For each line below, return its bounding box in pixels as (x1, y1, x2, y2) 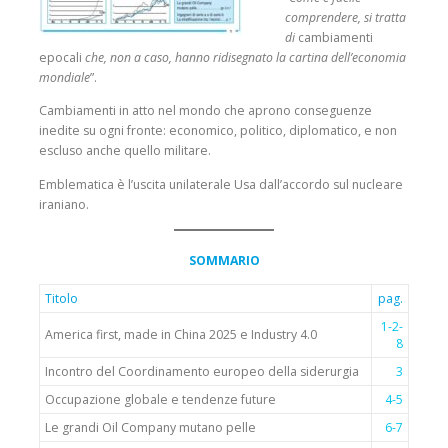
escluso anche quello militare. (39, 142, 211, 160)
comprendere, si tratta (284, 9, 406, 27)
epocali (39, 49, 82, 67)
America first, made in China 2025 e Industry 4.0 (45, 325, 317, 343)
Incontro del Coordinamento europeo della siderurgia (45, 362, 359, 380)
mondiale (39, 69, 90, 87)
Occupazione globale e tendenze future (45, 390, 276, 408)
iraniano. (39, 195, 89, 213)
